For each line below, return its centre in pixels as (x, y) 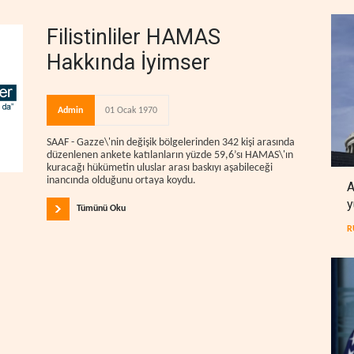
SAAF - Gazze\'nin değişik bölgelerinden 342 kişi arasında (171, 143)
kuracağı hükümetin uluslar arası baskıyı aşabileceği (160, 168)
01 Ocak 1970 (131, 111)
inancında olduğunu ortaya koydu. (121, 181)
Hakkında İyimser (128, 63)
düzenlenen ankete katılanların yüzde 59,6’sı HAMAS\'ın (170, 156)
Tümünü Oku (101, 208)
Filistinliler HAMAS (134, 38)
